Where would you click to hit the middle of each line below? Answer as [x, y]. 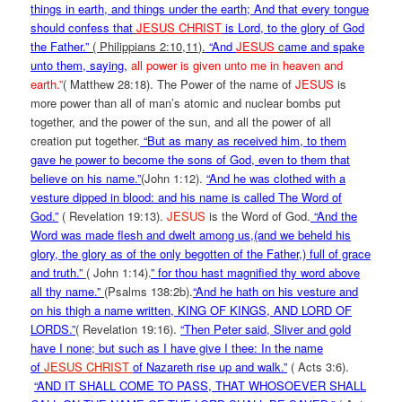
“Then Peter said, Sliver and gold [266, 329]
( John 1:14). [119, 272]
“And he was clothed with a [276, 178]
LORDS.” [53, 329]
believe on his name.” [86, 178]
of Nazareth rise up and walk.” [210, 367]
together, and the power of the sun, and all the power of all [181, 122]
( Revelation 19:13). [113, 216]
